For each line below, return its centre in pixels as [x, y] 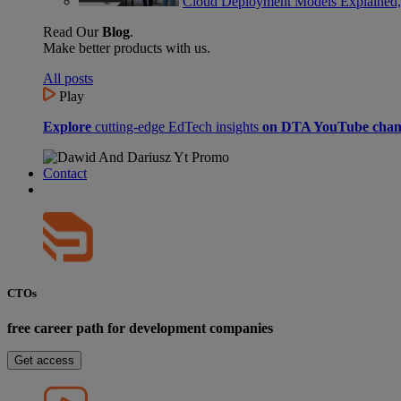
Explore [67, 127]
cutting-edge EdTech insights [177, 127]
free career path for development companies [140, 328]
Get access [44, 360]
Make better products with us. [127, 48]
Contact [65, 174]
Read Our [73, 32]
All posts [68, 79]
